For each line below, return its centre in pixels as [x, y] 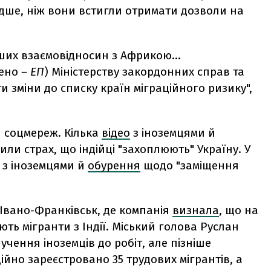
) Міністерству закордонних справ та [144, 72]
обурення [114, 166]
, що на [239, 211]
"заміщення [207, 166]
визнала [196, 211]
